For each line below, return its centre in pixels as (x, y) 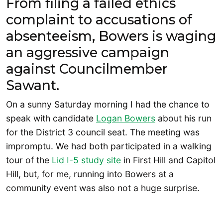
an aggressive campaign (88, 53)
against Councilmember (87, 69)
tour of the (29, 160)
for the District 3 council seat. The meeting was (103, 132)
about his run (183, 118)
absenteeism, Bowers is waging (111, 36)
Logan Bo (116, 118)
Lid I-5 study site (86, 160)
